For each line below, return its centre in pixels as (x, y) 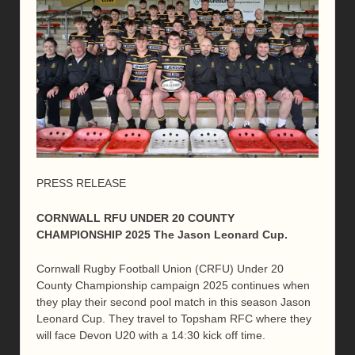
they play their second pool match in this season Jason (174, 302)
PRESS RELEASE (81, 183)
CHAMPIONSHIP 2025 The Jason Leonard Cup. (162, 234)
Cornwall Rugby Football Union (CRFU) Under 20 (160, 269)
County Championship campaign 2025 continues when (173, 286)
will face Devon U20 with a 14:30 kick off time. (151, 336)
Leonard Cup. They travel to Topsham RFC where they (174, 319)
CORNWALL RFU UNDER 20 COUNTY (136, 218)
